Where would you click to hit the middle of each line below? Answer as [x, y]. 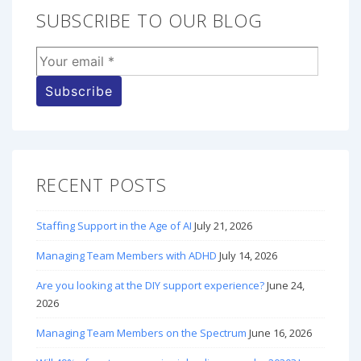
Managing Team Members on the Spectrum [141, 333]
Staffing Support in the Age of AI [114, 226]
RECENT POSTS [102, 184]
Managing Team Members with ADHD [127, 256]
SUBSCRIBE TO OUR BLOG [149, 20]
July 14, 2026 [248, 256]
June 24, [286, 286]
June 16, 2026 [280, 333]
